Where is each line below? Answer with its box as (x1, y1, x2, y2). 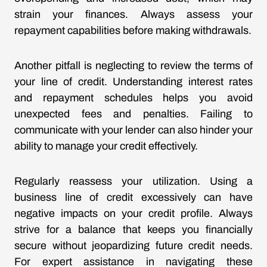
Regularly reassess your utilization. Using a (14, 175, 253, 187)
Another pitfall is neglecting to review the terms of (14, 60, 253, 72)
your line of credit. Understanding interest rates (14, 76, 253, 88)
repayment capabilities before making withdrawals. (14, 24, 252, 36)
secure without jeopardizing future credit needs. (14, 240, 253, 252)
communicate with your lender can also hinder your (14, 124, 253, 136)
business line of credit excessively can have (14, 191, 253, 203)
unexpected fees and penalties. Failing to (14, 108, 253, 120)
